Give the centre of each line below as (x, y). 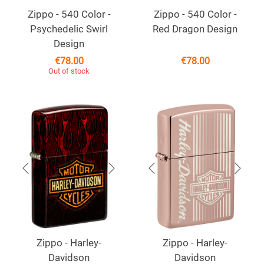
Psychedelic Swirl (69, 29)
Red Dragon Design (195, 29)
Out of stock (69, 71)
